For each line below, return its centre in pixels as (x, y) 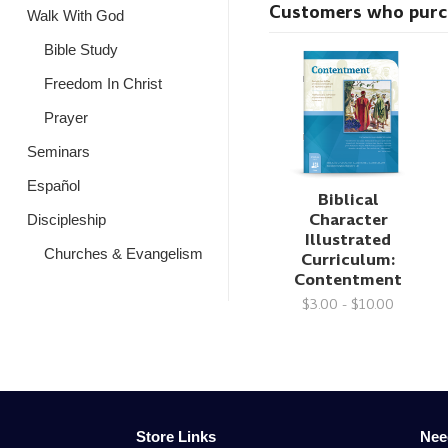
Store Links (176, 436)
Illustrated (348, 239)
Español (53, 185)
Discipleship (66, 219)
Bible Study (80, 49)
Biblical (348, 199)
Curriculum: (348, 259)
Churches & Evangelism (123, 253)
